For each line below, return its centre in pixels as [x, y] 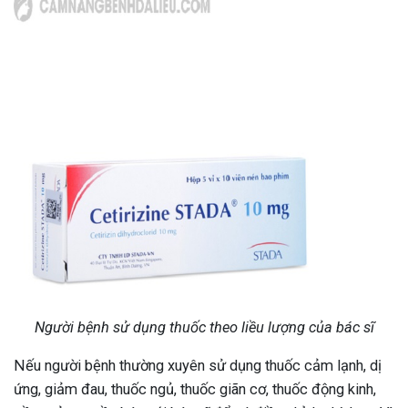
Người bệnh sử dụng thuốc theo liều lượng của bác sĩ [204, 328]
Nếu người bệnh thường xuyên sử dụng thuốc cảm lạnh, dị [198, 366]
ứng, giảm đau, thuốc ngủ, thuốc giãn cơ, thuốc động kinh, [195, 390]
